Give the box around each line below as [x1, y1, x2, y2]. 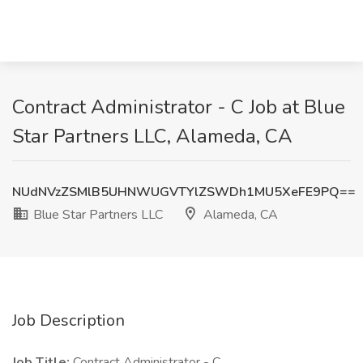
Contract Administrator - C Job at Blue [12, 94, 345, 120]
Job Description [12, 310, 125, 331]
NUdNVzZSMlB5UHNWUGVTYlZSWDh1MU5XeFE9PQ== [12, 183, 356, 201]
